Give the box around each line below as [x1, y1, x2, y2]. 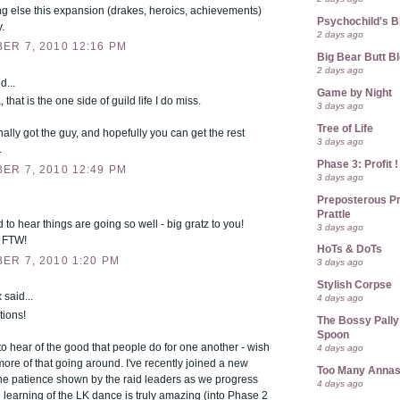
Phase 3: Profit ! [317, 158, 398, 170]
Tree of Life [317, 122, 373, 134]
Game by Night [317, 87, 392, 98]
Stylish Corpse [317, 279, 392, 291]
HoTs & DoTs [317, 244, 382, 255]
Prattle [317, 208, 351, 220]
